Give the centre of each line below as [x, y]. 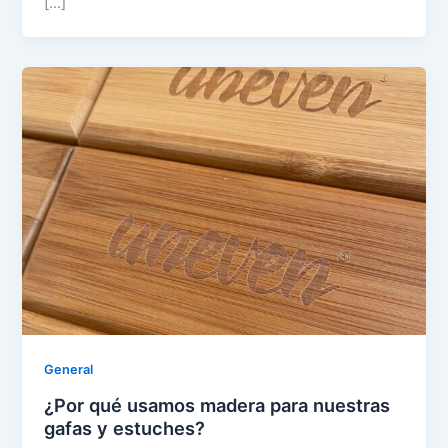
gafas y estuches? [125, 427]
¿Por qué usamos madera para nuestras [217, 404]
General [69, 370]
